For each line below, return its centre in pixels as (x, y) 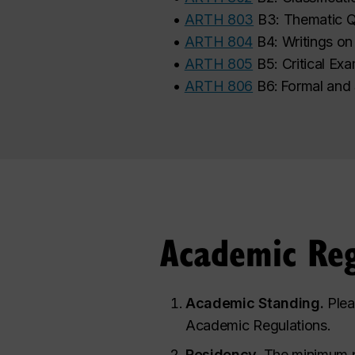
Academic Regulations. (258, 325)
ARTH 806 (219, 86)
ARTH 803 (219, 19)
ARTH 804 (219, 41)
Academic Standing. (255, 303)
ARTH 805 (219, 63)
